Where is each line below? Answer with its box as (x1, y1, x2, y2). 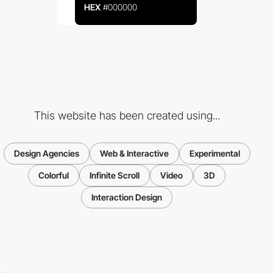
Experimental (189, 148, 240, 159)
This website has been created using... (34, 109, 220, 122)
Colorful (38, 170, 69, 181)
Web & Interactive (99, 148, 169, 159)
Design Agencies (13, 148, 79, 159)
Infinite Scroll (90, 170, 140, 181)
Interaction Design (91, 192, 162, 203)
